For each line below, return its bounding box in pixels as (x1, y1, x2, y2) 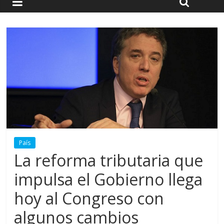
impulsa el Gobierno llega (14, 168, 203, 190)
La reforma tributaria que (14, 149, 203, 171)
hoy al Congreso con (14, 187, 164, 209)
